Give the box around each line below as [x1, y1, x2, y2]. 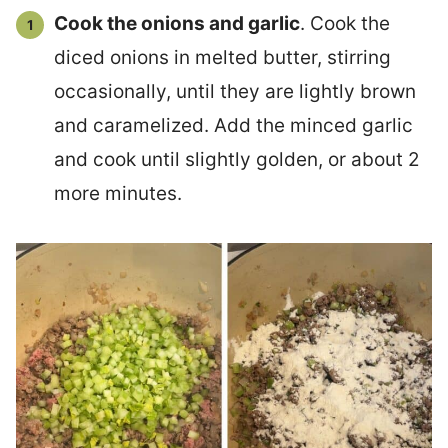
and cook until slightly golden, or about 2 [54, 148, 420, 172]
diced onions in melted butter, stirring [54, 46, 391, 70]
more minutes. [54, 182, 182, 206]
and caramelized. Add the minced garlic [54, 114, 413, 138]
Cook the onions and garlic [54, 12, 300, 36]
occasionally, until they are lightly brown [54, 80, 416, 104]
